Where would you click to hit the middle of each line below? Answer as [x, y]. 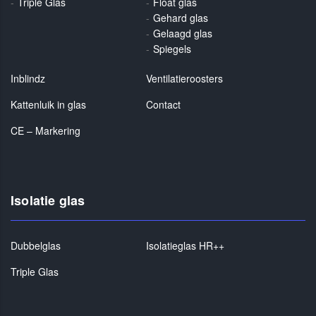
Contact [164, 104]
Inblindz [28, 78]
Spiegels [172, 48]
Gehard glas [181, 17]
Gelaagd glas [183, 33]
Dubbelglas [36, 245]
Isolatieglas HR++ [186, 245]
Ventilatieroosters [185, 78]
